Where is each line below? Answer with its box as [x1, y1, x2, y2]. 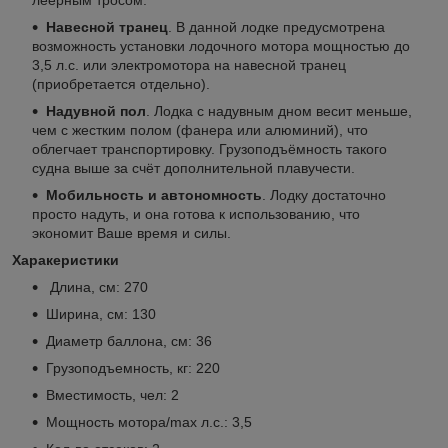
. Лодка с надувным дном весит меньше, [146, 102, 412, 119]
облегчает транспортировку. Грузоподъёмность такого [32, 140, 387, 157]
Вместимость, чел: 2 [46, 386, 179, 403]
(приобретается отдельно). [32, 75, 210, 92]
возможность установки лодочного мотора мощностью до [32, 37, 410, 54]
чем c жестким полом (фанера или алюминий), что [32, 121, 368, 138]
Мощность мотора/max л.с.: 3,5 [46, 413, 252, 430]
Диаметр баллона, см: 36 [46, 332, 212, 349]
